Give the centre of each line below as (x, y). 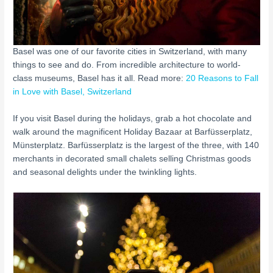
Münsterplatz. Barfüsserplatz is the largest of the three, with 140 (136, 145)
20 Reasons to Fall (222, 78)
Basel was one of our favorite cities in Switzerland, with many (130, 51)
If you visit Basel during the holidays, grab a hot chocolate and (133, 118)
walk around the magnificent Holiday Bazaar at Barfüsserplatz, (133, 132)
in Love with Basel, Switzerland (73, 91)
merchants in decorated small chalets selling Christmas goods (132, 158)
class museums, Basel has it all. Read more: (100, 78)
